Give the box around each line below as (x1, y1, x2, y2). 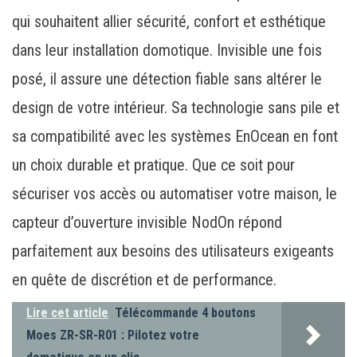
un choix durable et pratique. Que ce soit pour (12, 155, 295, 175)
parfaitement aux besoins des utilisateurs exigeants (12, 241, 334, 261)
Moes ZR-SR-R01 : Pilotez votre (26, 327, 199, 343)
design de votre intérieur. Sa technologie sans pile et (12, 97, 339, 117)
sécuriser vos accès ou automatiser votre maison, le (12, 183, 337, 203)
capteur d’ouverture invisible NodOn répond (12, 212, 282, 232)
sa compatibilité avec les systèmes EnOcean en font (12, 126, 338, 146)
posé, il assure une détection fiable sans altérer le (12, 69, 322, 88)
